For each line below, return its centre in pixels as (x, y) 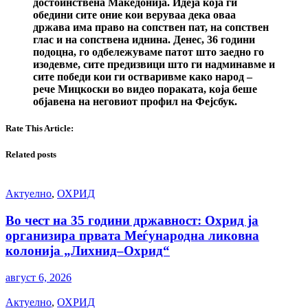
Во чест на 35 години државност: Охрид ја (132, 221)
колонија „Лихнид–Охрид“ (88, 251)
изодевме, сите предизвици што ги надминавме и (154, 64)
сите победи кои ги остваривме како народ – (143, 76)
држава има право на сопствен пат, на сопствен (151, 27)
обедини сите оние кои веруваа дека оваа (134, 14)
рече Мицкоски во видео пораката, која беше (145, 89)
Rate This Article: (40, 129)
